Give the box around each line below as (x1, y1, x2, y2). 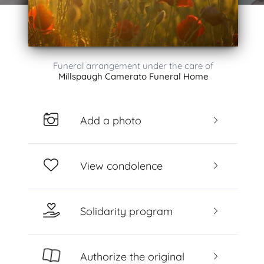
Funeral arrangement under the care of (53, 60, 213, 71)
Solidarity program (80, 204, 173, 218)
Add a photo (80, 113, 141, 127)
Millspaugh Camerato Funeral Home (58, 71, 209, 82)
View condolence (80, 159, 163, 173)
